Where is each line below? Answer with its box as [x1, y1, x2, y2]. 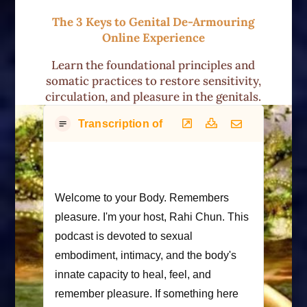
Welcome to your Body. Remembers [54, 191, 229, 204]
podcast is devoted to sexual [54, 230, 193, 242]
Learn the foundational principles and [51, 58, 256, 73]
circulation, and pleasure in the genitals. [45, 89, 262, 105]
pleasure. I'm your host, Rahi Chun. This [54, 210, 249, 223]
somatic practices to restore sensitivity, [45, 73, 261, 89]
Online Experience [101, 30, 205, 46]
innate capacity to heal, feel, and [54, 268, 211, 280]
